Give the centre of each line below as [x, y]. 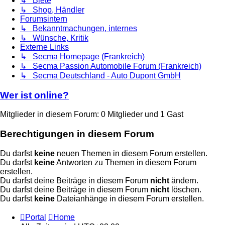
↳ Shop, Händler [52, 10]
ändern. [184, 180]
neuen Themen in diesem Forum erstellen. [131, 153]
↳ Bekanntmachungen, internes [79, 28]
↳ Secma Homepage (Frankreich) [82, 56]
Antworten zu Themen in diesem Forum [126, 162]
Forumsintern [44, 19]
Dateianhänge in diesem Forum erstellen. [129, 198]
